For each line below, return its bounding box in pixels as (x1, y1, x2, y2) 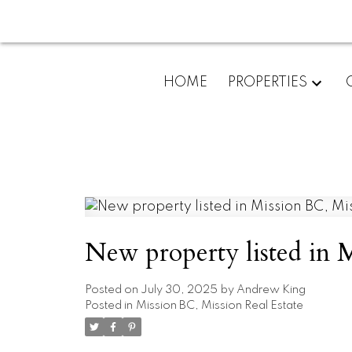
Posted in (84, 299, 133, 311)
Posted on (84, 284, 141, 295)
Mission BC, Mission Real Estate (135, 299, 303, 311)
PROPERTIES (227, 75, 307, 90)
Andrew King (236, 284, 306, 295)
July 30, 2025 (140, 284, 218, 295)
